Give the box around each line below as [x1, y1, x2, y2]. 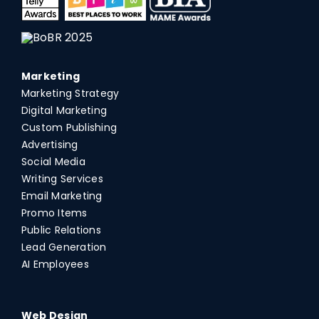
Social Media [21, 155, 85, 169]
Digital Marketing [21, 103, 108, 118]
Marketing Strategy [21, 86, 120, 101]
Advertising [21, 137, 78, 152]
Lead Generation [21, 240, 107, 255]
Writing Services [21, 172, 103, 187]
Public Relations [21, 223, 101, 238]
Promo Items [21, 206, 88, 221]
